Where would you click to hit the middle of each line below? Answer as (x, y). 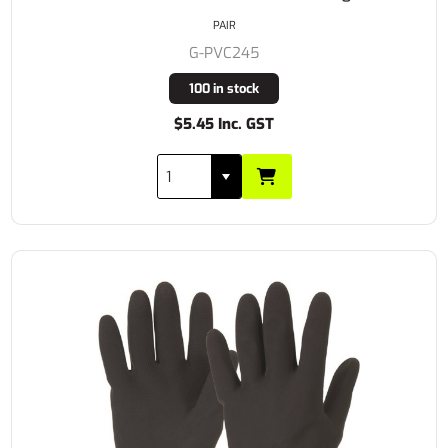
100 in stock (224, 88)
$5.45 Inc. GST (224, 124)
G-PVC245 (224, 53)
